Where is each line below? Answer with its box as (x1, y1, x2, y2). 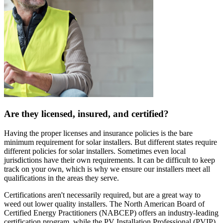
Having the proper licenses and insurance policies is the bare (4, 128, 193, 137)
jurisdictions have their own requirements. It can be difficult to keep (4, 155, 215, 164)
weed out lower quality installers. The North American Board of (4, 199, 205, 208)
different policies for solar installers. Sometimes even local (4, 146, 186, 155)
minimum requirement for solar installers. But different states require (4, 137, 217, 146)
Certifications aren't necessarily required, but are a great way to (4, 190, 201, 199)
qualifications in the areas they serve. (4, 173, 119, 182)
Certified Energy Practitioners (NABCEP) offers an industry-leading (4, 208, 219, 217)
